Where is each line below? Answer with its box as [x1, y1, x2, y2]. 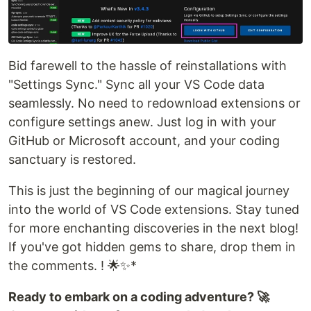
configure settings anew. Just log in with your [8, 115, 276, 130]
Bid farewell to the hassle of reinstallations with [8, 58, 287, 74]
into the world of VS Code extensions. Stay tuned [8, 202, 299, 217]
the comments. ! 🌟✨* [8, 258, 137, 274]
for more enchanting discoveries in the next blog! [8, 221, 299, 236]
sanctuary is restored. [8, 152, 136, 167]
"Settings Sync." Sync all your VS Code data [8, 77, 264, 92]
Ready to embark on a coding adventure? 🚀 [8, 289, 269, 305]
